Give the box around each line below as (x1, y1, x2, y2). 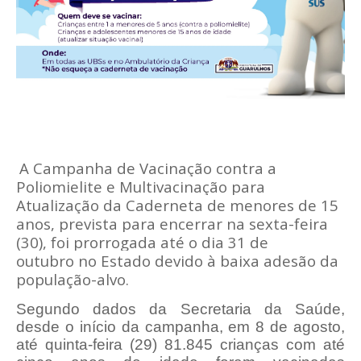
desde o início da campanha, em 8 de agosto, (16, 318, 345, 336)
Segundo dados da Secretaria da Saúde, (16, 301, 345, 318)
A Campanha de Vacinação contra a (19, 158, 276, 179)
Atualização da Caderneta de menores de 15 (16, 195, 338, 216)
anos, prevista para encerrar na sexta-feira (16, 214, 328, 234)
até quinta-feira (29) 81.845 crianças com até (16, 336, 345, 354)
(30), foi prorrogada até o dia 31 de (16, 232, 268, 253)
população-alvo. (16, 269, 133, 290)
